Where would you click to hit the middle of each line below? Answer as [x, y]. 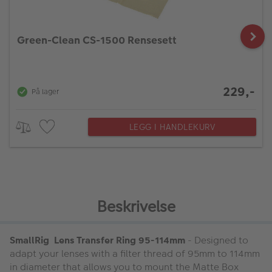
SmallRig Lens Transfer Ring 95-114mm [97, 240]
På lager [45, 92]
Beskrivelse [136, 206]
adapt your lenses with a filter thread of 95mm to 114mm [135, 253]
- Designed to [217, 240]
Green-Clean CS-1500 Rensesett [97, 40]
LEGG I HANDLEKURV [172, 127]
